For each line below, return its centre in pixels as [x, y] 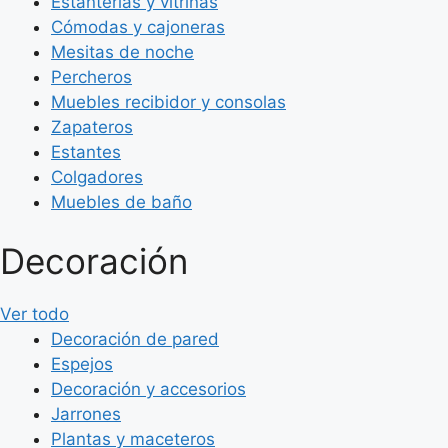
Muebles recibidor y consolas [168, 101]
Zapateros [92, 126]
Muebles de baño [121, 201]
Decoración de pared [135, 339]
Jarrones [86, 414]
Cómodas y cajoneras [138, 26]
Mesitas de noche [122, 51]
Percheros [91, 76]
